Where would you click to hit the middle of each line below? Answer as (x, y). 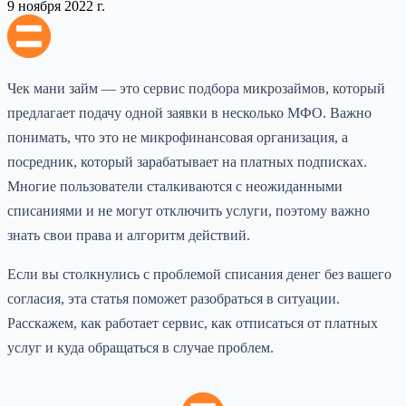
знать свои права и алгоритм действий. (129, 235)
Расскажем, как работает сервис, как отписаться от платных (193, 323)
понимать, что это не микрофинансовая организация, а (178, 137)
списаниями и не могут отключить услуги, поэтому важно (188, 210)
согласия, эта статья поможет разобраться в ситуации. (174, 298)
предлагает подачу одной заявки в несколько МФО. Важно (189, 112)
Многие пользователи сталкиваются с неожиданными (175, 186)
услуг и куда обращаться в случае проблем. (140, 347)
